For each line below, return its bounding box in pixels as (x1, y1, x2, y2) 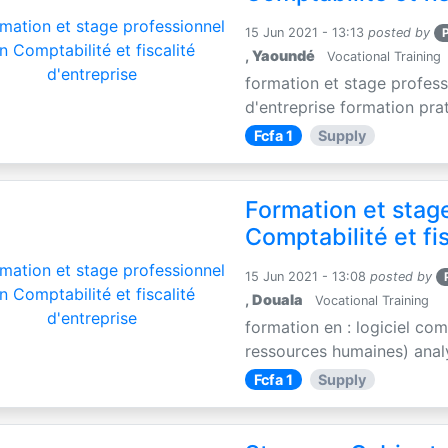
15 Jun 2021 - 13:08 (245, 268, 367, 284)
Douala (252, 290, 304, 308)
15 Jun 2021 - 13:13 (245, 24, 365, 40)
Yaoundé (252, 46, 316, 64)
